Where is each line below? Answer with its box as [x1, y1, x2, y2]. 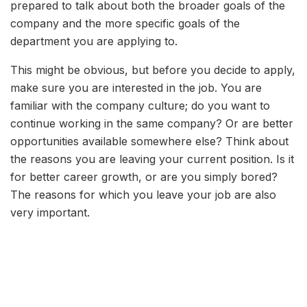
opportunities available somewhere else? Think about [10, 134, 288, 148]
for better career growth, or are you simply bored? [10, 169, 278, 184]
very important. [10, 205, 90, 219]
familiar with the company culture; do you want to [10, 98, 270, 112]
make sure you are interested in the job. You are [10, 80, 262, 95]
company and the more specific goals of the [10, 16, 240, 30]
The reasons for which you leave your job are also [10, 187, 276, 201]
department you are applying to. [10, 34, 177, 48]
